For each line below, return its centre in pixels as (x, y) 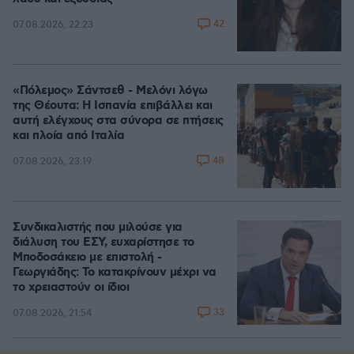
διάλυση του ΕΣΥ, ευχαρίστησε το (104, 243)
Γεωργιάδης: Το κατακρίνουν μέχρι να (115, 273)
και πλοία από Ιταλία (68, 136)
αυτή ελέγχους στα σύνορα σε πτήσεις (118, 121)
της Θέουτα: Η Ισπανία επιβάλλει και (113, 106)
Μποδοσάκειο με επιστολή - (87, 258)
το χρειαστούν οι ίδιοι (71, 288)
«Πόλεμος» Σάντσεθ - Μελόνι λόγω (110, 91)
